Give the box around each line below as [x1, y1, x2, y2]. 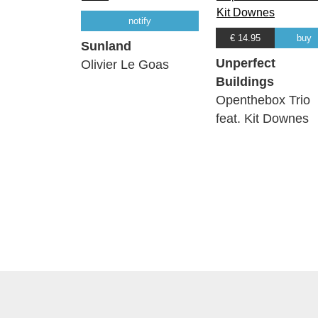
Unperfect [216, 56, 275, 71]
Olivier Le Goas [81, 57, 169, 72]
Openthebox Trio [216, 93, 310, 108]
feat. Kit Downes [216, 111, 309, 126]
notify [128, 16, 151, 27]
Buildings [216, 75, 274, 89]
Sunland [81, 39, 131, 54]
